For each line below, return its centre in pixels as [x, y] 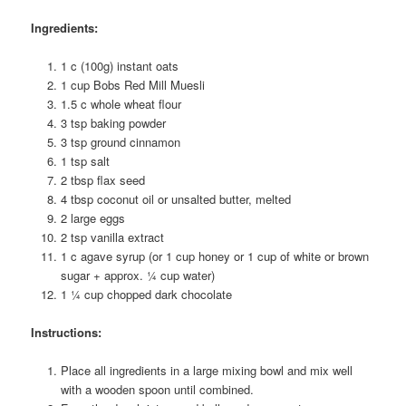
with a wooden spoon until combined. [157, 389]
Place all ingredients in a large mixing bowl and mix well [206, 370]
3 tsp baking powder [113, 122]
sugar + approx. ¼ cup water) [137, 275]
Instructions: [67, 332]
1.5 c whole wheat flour [121, 103]
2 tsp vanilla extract [112, 237]
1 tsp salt [85, 160]
